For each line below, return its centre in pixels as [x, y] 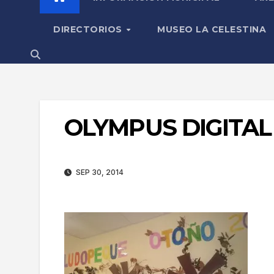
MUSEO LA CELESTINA [212, 29]
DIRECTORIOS [89, 29]
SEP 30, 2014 [99, 172]
